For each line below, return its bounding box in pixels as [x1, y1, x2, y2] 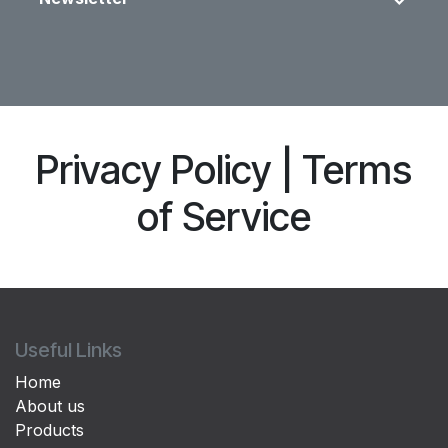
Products [15, 420, 84, 440]
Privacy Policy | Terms [36, 145, 412, 193]
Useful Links [15, 338, 122, 362]
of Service [137, 192, 311, 240]
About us [15, 396, 85, 416]
